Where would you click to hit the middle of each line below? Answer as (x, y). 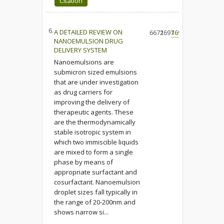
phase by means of (83, 162)
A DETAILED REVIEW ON (88, 32)
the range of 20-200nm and (94, 202)
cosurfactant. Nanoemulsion (97, 182)
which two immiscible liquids (96, 142)
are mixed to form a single (93, 152)
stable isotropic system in (92, 132)
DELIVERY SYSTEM (80, 50)
